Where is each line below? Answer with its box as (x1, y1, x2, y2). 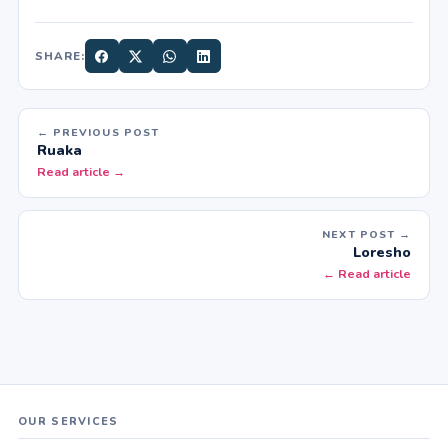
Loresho (353, 242, 411, 263)
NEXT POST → (322, 227, 411, 243)
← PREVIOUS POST (37, 125, 159, 141)
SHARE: (35, 48, 85, 65)
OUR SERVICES (18, 414, 119, 430)
